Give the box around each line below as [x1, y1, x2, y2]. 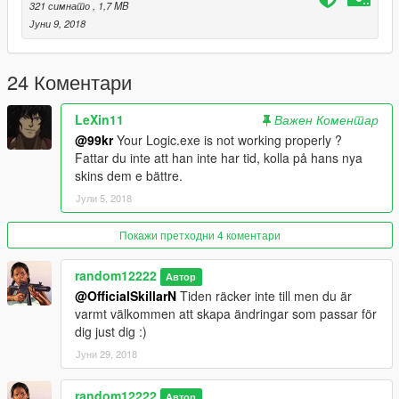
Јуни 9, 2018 [29, 15, 85, 30]
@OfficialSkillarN [75, 286, 176, 305]
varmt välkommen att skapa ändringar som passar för [75, 304, 377, 322]
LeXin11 [75, 110, 124, 128]
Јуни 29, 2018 [76, 346, 137, 361]
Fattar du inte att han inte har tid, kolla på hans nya [75, 148, 362, 167]
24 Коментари [7, 67, 132, 95]
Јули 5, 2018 [76, 190, 132, 205]
